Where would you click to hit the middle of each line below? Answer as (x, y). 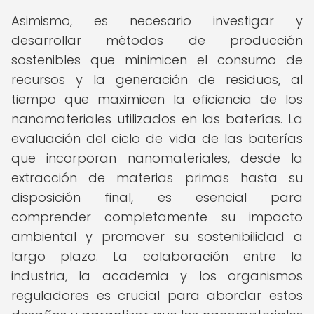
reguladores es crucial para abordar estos (157, 295)
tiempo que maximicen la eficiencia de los (157, 99)
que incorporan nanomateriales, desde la (157, 158)
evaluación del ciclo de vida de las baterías (157, 138)
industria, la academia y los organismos (157, 276)
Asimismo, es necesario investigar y (157, 21)
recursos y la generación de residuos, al (157, 80)
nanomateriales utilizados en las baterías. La (157, 119)
